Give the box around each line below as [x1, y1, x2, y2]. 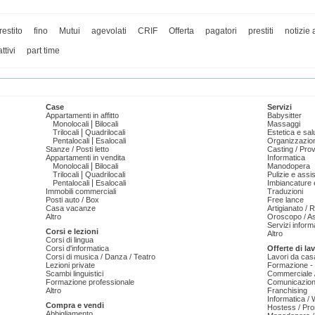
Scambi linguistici [46, 269, 103, 278]
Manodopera [267, 162, 310, 171]
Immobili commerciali [46, 187, 116, 196]
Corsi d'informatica [46, 244, 109, 253]
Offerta [169, 26, 194, 37]
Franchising [267, 286, 307, 295]
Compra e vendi [46, 301, 104, 310]
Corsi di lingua [46, 236, 94, 245]
